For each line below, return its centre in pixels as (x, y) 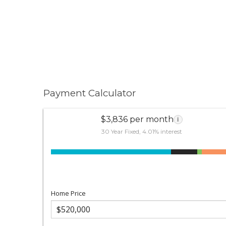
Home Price (69, 193)
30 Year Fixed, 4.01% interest (142, 131)
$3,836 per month (137, 119)
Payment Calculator (90, 93)
